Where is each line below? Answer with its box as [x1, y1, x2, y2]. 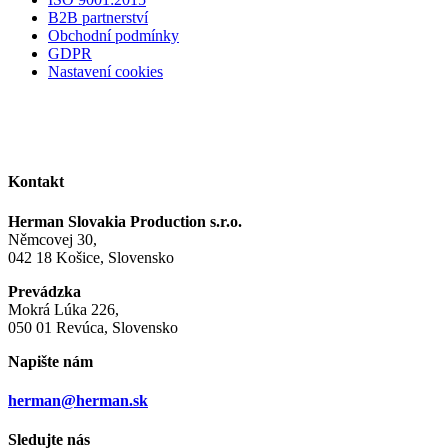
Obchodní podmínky [48, 27, 179, 45]
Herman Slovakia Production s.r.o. [8, 212, 242, 230]
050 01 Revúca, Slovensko [8, 318, 178, 336]
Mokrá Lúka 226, [8, 300, 119, 318]
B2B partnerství [48, 9, 148, 27]
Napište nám [8, 352, 93, 370]
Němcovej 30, [8, 230, 97, 248]
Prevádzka [8, 282, 81, 300]
